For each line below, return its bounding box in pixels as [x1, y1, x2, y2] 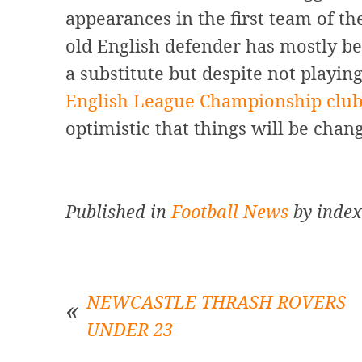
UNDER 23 [86, 318, 173, 342]
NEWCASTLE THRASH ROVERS [86, 290, 346, 314]
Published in [65, 199, 171, 223]
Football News [170, 199, 288, 223]
